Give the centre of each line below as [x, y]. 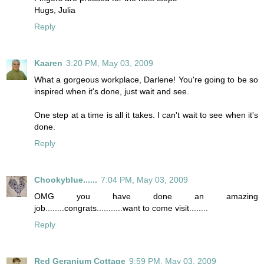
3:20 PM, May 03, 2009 [110, 63]
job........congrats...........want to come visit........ [121, 208]
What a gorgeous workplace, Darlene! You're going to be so [146, 79]
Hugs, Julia [55, 10]
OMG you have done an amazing [146, 196]
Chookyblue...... [66, 179]
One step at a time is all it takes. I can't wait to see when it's [146, 115]
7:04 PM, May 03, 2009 [144, 179]
